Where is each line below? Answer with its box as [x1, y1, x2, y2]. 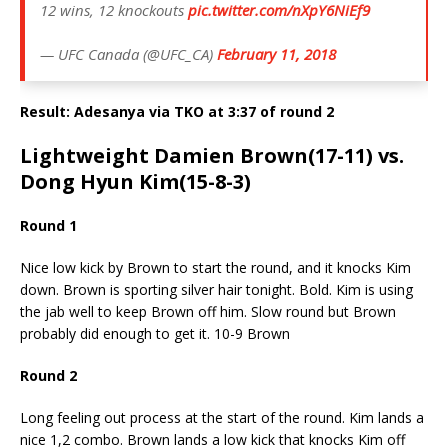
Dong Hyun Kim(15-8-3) [20, 167, 251, 195]
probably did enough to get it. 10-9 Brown [20, 323, 290, 343]
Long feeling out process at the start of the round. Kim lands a [20, 407, 424, 427]
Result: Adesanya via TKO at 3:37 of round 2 [20, 101, 334, 121]
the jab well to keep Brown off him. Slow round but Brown [20, 301, 396, 321]
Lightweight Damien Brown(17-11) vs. [20, 141, 404, 169]
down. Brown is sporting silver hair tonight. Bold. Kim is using [20, 279, 413, 299]
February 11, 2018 [217, 43, 336, 64]
